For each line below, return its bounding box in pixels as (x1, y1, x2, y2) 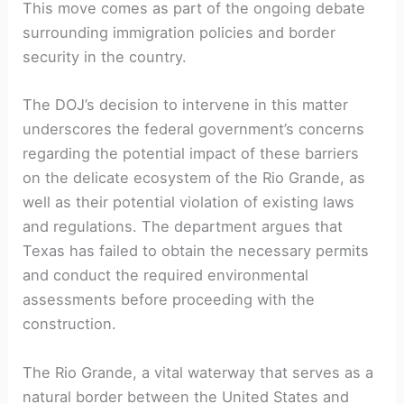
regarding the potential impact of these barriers (23, 144, 360, 163)
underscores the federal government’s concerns (23, 120, 365, 139)
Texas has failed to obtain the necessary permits (23, 242, 370, 261)
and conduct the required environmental (23, 266, 309, 285)
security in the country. (23, 48, 188, 67)
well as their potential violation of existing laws (23, 193, 355, 212)
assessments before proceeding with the (23, 290, 316, 309)
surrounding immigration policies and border (23, 23, 336, 42)
